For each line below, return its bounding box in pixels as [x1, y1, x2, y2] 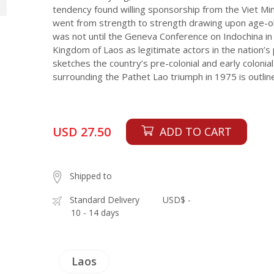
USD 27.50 [53, 124, 111, 140]
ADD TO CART [160, 124, 232, 139]
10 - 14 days [71, 207, 120, 218]
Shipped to [70, 170, 113, 182]
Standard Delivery [70, 194, 140, 206]
